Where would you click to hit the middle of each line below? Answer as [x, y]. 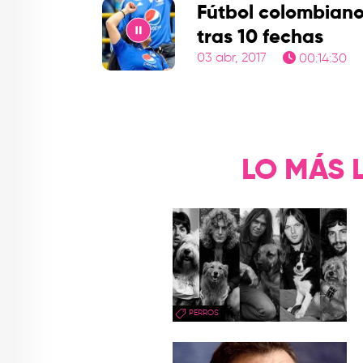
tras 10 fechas [260, 38]
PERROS [204, 313]
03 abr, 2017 [232, 59]
